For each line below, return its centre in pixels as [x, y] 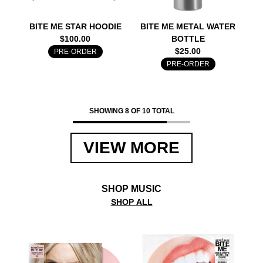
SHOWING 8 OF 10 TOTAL [131, 111]
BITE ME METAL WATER [188, 26]
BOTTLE [188, 39]
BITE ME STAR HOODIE [75, 26]
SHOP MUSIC [131, 189]
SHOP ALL [131, 202]
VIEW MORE [131, 148]
